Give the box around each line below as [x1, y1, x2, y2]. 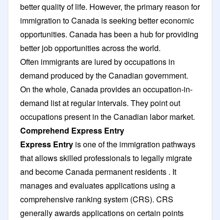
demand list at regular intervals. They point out [20, 97, 180, 109]
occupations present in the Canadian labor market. [20, 110, 195, 122]
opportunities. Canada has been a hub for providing [20, 28, 198, 40]
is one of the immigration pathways [73, 138, 195, 150]
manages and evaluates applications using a [20, 179, 175, 191]
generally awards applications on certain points [20, 207, 184, 219]
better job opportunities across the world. [20, 42, 161, 54]
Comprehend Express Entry [20, 124, 124, 136]
